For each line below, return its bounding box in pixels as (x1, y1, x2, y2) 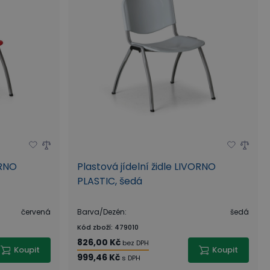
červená (20, 207, 51, 217)
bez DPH (122, 238, 149, 248)
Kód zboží (77, 222, 111, 232)
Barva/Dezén (77, 207, 125, 217)
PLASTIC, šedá (77, 174, 142, 188)
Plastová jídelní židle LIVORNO (77, 160, 216, 174)
